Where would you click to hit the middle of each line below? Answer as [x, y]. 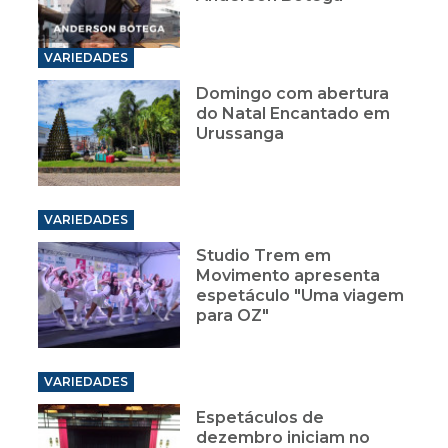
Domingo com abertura [293, 94]
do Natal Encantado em [293, 114]
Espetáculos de [260, 418]
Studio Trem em [264, 256]
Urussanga [242, 134]
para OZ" [233, 316]
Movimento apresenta [288, 276]
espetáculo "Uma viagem [300, 296]
